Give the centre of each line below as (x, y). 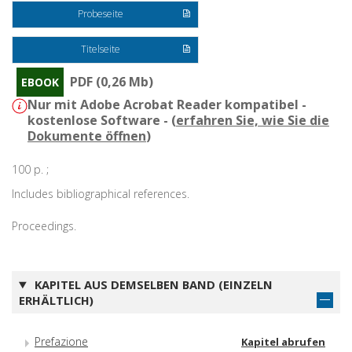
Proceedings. (44, 225)
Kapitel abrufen (283, 342)
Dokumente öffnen (87, 136)
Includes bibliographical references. (101, 193)
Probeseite (101, 13)
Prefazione (61, 342)
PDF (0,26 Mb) (112, 81)
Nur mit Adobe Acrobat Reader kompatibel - (167, 104)
